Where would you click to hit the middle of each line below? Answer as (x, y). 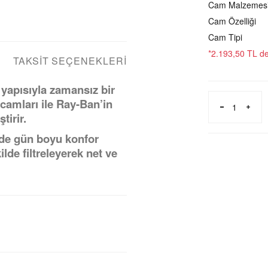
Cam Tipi (225, 37)
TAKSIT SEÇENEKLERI (70, 61)
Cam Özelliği (232, 21)
